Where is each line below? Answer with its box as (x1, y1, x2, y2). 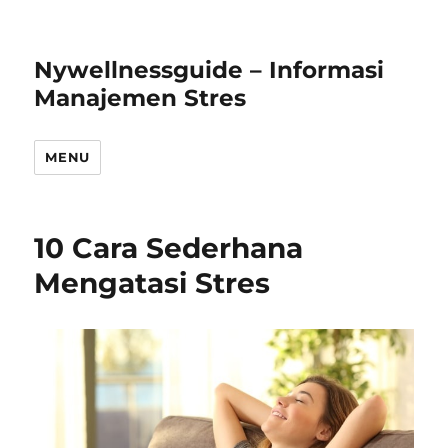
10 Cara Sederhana (34, 231, 304, 265)
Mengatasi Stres (34, 266, 271, 300)
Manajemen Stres (34, 84, 247, 112)
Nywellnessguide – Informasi (34, 56, 385, 84)
